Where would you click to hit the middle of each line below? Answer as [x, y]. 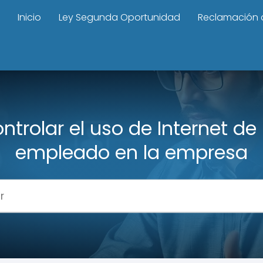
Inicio [29, 17]
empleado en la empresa [131, 152]
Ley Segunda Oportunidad [119, 17]
